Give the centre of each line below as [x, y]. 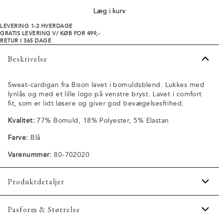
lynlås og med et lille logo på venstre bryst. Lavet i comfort [105, 94]
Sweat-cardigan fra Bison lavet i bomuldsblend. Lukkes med [106, 85]
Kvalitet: [21, 120]
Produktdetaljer [36, 181]
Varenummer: [30, 155]
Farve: [18, 138]
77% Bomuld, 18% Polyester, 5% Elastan [102, 120]
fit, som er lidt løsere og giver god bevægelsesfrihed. [96, 103]
